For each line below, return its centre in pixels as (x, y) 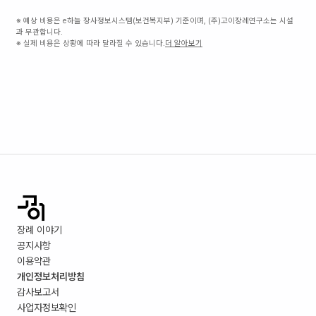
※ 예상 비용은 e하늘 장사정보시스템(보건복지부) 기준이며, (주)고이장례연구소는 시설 (155, 21)
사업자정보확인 (47, 308)
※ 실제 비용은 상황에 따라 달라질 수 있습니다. (91, 43)
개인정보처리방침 (51, 276)
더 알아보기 (184, 43)
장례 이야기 (39, 230)
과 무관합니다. (39, 32)
